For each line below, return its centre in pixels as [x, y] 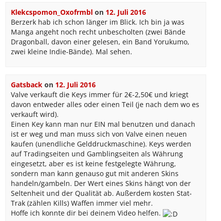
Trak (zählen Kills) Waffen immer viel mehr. [82, 203]
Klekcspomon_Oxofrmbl [52, 12]
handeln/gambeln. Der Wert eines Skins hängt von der [101, 184]
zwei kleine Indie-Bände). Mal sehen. [71, 52]
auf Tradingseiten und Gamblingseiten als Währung [97, 154]
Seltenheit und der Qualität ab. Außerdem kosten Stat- [101, 193]
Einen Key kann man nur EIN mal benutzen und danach [103, 124]
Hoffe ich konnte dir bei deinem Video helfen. [87, 213]
